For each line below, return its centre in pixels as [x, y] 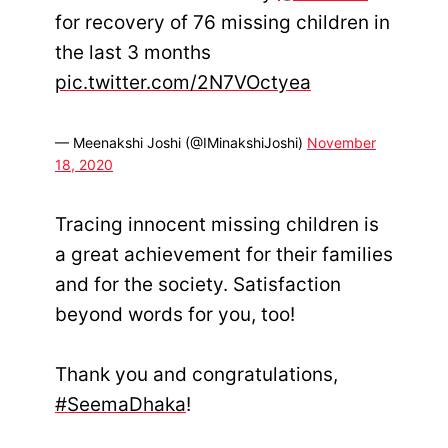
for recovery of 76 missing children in [222, 22]
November [341, 143]
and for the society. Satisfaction [198, 285]
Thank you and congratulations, [196, 375]
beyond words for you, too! [175, 315]
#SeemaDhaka [120, 405]
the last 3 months [133, 52]
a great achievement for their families [224, 255]
